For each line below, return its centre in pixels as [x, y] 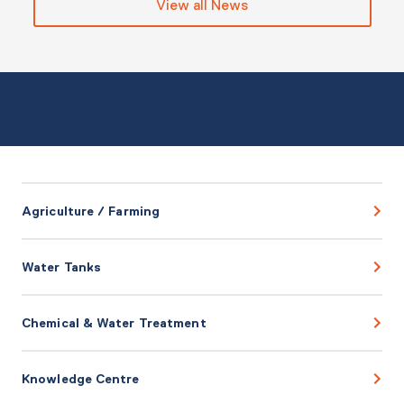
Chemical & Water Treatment [114, 323]
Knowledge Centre [81, 379]
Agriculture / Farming [91, 211]
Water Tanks [62, 267]
